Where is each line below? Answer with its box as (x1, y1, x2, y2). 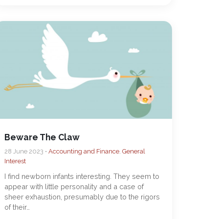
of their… (4, 203, 30, 211)
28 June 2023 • (4, 148, 49, 155)
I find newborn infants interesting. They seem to (4, 172, 160, 180)
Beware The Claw (4, 132, 80, 142)
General (122, 148, 146, 155)
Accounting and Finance (48, 148, 120, 155)
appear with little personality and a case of (4, 182, 144, 191)
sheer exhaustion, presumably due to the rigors (4, 193, 160, 201)
